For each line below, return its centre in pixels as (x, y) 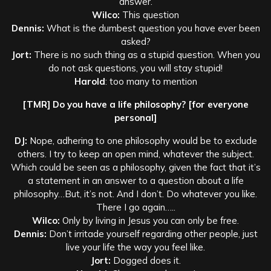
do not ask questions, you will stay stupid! (135, 68)
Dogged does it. (145, 260)
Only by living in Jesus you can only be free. (149, 220)
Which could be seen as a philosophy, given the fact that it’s (135, 167)
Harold (90, 81)
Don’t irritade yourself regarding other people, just (152, 233)
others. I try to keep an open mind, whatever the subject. (135, 154)
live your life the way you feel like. (135, 247)
